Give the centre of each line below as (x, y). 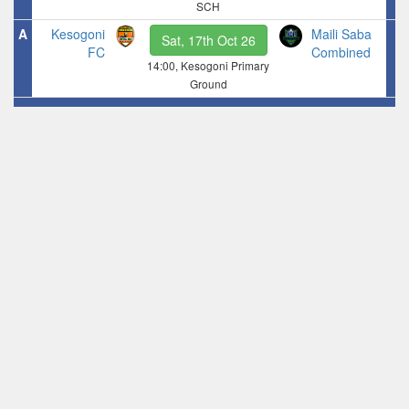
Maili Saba (341, 33)
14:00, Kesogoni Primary (208, 65)
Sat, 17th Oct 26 (208, 40)
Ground (208, 83)
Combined (341, 52)
